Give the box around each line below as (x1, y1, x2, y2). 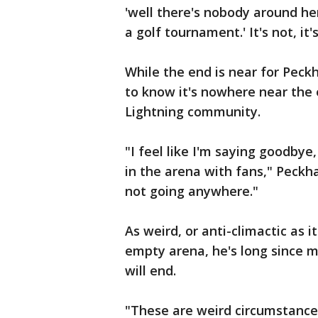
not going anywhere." (125, 182, 258, 199)
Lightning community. (125, 103, 261, 120)
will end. (125, 262, 176, 279)
